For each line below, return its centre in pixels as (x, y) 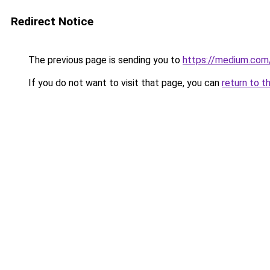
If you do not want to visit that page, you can (124, 83)
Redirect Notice (52, 21)
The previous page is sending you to (104, 60)
